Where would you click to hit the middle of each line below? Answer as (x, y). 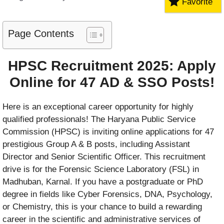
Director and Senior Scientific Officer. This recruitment (104, 156)
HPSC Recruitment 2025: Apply (112, 65)
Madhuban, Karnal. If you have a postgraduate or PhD (103, 181)
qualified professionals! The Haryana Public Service (99, 119)
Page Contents (41, 33)
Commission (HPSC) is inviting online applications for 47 (108, 131)
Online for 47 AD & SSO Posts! (112, 82)
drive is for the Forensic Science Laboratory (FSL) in (101, 169)
